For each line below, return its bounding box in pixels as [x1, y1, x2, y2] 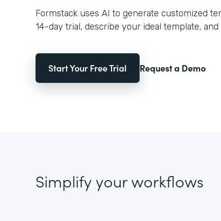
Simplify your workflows [36, 170, 204, 192]
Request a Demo [140, 62, 206, 74]
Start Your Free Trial [48, 62, 127, 74]
